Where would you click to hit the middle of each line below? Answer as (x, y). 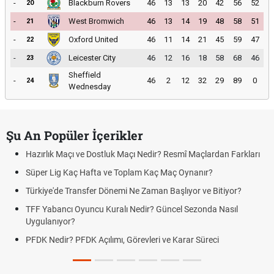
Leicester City (92, 58)
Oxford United (93, 39)
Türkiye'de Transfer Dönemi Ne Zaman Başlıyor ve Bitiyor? (134, 191)
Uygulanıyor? (50, 221)
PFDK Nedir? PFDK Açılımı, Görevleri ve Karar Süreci (122, 240)
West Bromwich (96, 21)
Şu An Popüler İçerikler (75, 135)
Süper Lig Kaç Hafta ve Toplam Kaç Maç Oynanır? (119, 172)
